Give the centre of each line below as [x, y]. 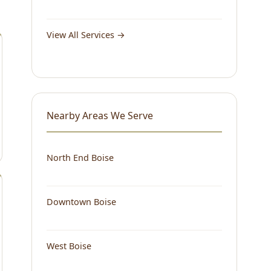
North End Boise [80, 157]
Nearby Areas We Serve [100, 115]
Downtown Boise [81, 201]
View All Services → [86, 34]
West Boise [69, 246]
